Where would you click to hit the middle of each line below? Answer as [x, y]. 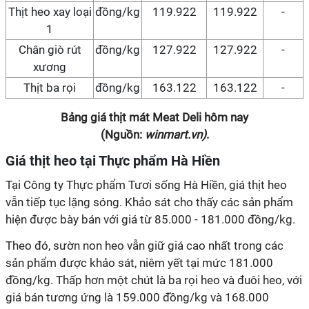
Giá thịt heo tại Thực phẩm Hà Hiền [113, 161]
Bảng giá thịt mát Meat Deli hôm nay [154, 117]
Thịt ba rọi [50, 88]
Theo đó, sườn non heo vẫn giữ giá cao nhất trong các [144, 246]
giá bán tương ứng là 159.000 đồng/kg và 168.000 [137, 297]
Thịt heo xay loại [50, 12]
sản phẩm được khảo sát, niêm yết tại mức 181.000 [139, 263]
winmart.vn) [175, 134]
